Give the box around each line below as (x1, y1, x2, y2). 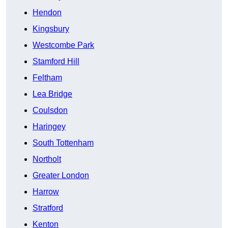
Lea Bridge (33, 90, 72, 99)
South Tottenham (33, 138, 94, 148)
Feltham (33, 73, 62, 82)
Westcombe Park (33, 41, 94, 50)
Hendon (33, 8, 62, 17)
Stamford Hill (33, 57, 79, 66)
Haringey (33, 122, 66, 131)
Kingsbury (33, 24, 69, 34)
